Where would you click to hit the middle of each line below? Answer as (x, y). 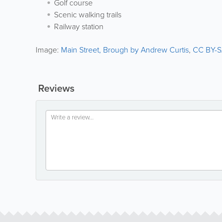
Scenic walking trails (88, 15)
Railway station (79, 27)
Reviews (55, 88)
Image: (48, 50)
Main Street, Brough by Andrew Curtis (125, 50)
